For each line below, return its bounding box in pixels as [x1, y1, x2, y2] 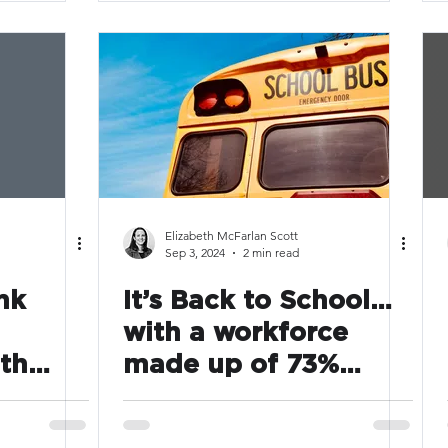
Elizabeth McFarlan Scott [165, 228, 298, 243]
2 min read [243, 245, 299, 260]
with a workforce [123, 320, 348, 346]
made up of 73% [123, 352, 339, 378]
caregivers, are [123, 384, 321, 410]
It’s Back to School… [123, 288, 392, 314]
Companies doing [123, 416, 359, 442]
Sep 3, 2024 [165, 245, 225, 260]
